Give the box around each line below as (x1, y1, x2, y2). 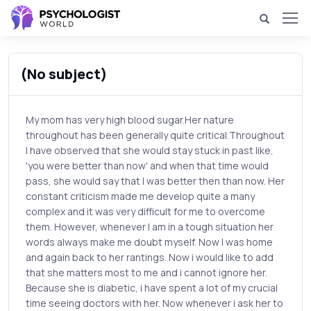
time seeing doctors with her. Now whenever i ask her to (26, 296, 283, 310)
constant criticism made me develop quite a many (26, 190, 255, 203)
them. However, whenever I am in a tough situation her (26, 220, 274, 233)
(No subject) (20, 65, 108, 83)
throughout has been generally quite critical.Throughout (26, 128, 285, 142)
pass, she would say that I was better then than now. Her (26, 174, 285, 187)
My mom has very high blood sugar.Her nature (26, 113, 234, 126)
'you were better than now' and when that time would (26, 159, 269, 172)
